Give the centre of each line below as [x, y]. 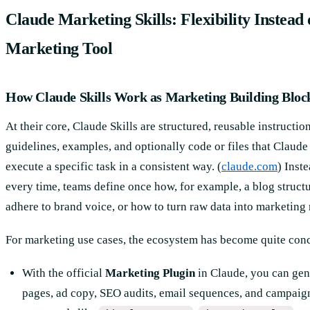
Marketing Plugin [150, 273]
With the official [63, 273]
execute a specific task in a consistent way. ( [113, 167]
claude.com [249, 167]
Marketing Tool [59, 49]
